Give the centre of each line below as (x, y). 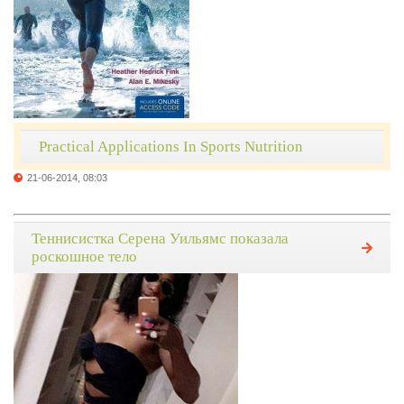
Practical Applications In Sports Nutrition (171, 147)
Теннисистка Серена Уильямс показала (160, 239)
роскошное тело (84, 257)
